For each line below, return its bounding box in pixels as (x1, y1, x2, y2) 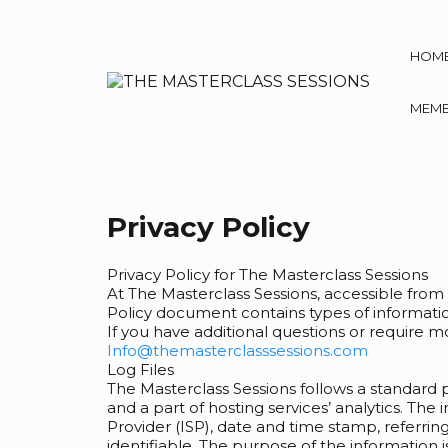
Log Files (107, 360, 174, 379)
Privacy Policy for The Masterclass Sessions (107, 265, 428, 284)
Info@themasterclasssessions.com (107, 341, 368, 360)
